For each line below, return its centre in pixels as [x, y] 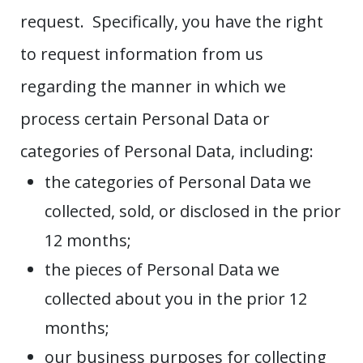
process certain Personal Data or [145, 119]
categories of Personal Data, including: [167, 152]
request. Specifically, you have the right [172, 22]
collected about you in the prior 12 [176, 299]
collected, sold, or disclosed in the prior [193, 211]
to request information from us [142, 54]
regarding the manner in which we [153, 87]
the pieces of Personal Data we [162, 270]
